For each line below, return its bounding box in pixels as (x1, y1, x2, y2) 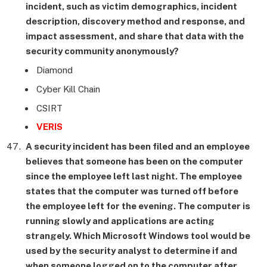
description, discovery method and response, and (26, 15, 245, 26)
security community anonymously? (26, 45, 179, 56)
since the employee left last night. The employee (26, 170, 242, 181)
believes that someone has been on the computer (26, 156, 243, 166)
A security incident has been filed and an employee (26, 141, 250, 151)
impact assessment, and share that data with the (26, 30, 244, 41)
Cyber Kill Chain (36, 84, 100, 94)
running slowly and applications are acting (26, 215, 215, 226)
